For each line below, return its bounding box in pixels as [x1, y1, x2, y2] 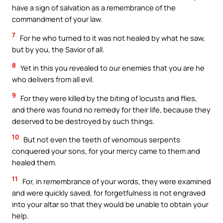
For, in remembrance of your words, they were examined [21, 176, 211, 186]
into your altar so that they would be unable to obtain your [12, 199, 209, 209]
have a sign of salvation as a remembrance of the [12, 2, 176, 13]
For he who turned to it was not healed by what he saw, [18, 32, 205, 43]
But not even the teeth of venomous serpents [22, 134, 180, 145]
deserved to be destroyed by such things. [12, 115, 155, 126]
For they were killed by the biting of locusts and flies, [19, 93, 197, 103]
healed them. [12, 157, 57, 168]
